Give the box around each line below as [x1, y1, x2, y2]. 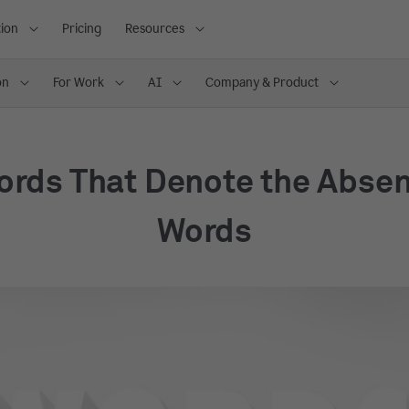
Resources [125, 21, 184, 37]
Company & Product [205, 75, 319, 90]
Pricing [62, 21, 101, 37]
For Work [53, 75, 104, 90]
